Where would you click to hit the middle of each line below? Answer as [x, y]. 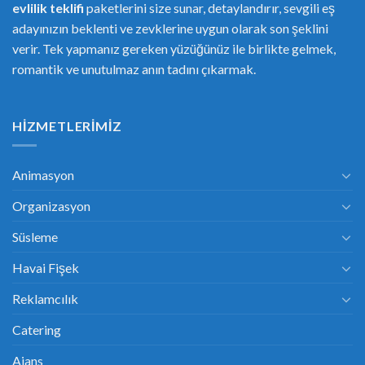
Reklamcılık [45, 299]
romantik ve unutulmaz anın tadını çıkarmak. [134, 68]
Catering [37, 330]
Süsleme [35, 237]
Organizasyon [51, 206]
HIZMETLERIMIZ [67, 125]
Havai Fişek [46, 268]
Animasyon [43, 175]
